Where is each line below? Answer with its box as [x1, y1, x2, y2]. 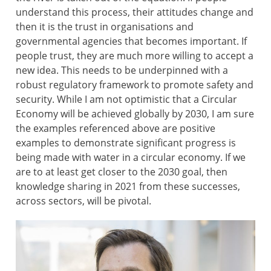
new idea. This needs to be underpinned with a [16, 64, 228, 77]
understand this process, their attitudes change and [16, 5, 253, 19]
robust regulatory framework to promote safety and [16, 78, 253, 92]
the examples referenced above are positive [16, 122, 215, 135]
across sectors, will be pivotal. [16, 194, 151, 208]
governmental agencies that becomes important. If [16, 34, 247, 48]
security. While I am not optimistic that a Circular [16, 93, 237, 106]
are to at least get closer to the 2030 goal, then [16, 165, 227, 179]
